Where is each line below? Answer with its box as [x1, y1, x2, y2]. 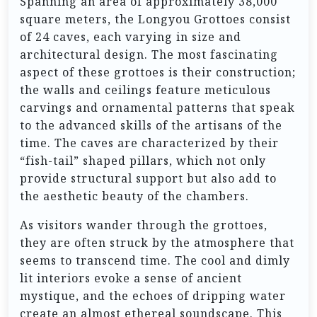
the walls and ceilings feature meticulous [20, 81, 271, 98]
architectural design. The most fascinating [20, 46, 278, 62]
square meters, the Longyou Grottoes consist [20, 11, 291, 27]
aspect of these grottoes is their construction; [20, 64, 296, 80]
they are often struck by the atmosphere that [20, 234, 294, 250]
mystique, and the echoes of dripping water [20, 287, 286, 304]
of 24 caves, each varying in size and [20, 28, 241, 45]
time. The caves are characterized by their [20, 134, 279, 151]
